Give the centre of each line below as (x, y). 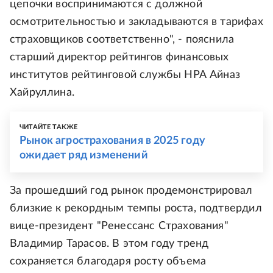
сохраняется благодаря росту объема (108, 261)
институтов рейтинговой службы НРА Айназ (125, 75)
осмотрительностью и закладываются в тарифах (136, 22)
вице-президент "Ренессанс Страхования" (119, 226)
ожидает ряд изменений (84, 155)
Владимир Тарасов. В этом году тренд (109, 244)
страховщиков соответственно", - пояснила (122, 40)
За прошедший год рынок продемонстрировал (131, 191)
